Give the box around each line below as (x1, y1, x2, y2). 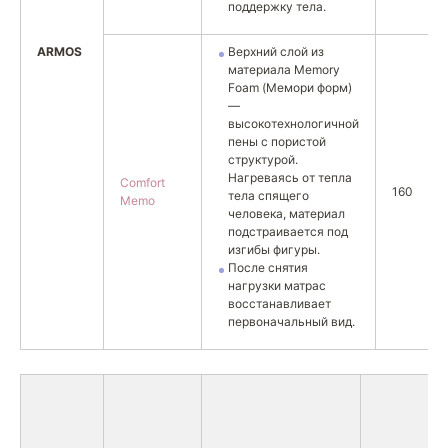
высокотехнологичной (228, 116, 359, 131)
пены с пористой (228, 134, 326, 149)
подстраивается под (228, 224, 348, 239)
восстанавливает (228, 296, 331, 311)
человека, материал (228, 206, 345, 221)
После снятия (228, 260, 308, 275)
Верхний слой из (228, 44, 324, 59)
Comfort (120, 175, 165, 190)
